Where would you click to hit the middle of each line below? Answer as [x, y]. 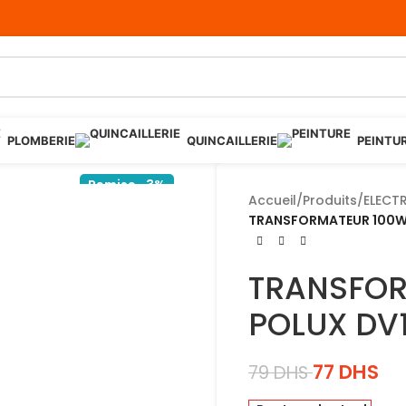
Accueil [272, 200]
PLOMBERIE [41, 140]
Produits [330, 200]
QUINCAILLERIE [232, 140]
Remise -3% [126, 184]
